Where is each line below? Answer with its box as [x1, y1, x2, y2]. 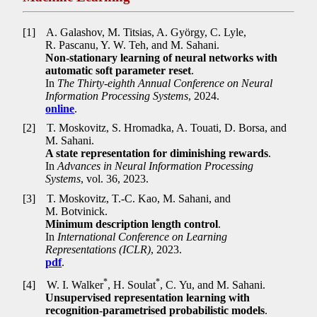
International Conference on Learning [57, 230, 228, 243]
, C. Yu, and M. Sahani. [160, 278, 266, 291]
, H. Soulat [108, 278, 156, 291]
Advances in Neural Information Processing [57, 160, 254, 173]
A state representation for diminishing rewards [45, 147, 269, 160]
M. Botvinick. [45, 204, 108, 217]
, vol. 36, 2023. [81, 173, 149, 185]
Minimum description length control [45, 217, 219, 230]
